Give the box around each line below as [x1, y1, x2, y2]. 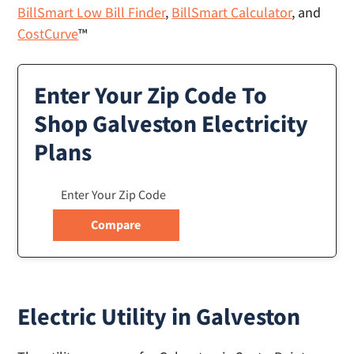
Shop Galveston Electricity [34, 108, 309, 138]
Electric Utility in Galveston [17, 301, 301, 331]
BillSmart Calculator [171, 3, 292, 21]
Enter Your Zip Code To [34, 80, 268, 110]
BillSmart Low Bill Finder [17, 3, 166, 21]
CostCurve [17, 24, 79, 43]
